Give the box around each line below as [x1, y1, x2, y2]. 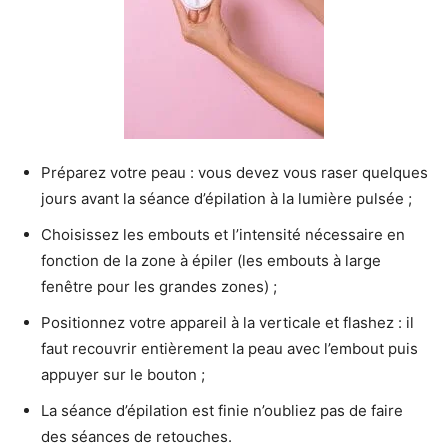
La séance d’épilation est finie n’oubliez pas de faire [41, 400, 403, 420]
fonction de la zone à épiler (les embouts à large [41, 250, 381, 270]
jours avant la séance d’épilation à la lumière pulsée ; [41, 188, 412, 208]
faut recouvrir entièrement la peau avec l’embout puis [41, 338, 418, 358]
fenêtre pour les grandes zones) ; [41, 276, 277, 296]
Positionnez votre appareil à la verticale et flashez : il [41, 312, 414, 332]
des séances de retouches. [41, 426, 232, 446]
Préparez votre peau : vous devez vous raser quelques [41, 162, 428, 182]
